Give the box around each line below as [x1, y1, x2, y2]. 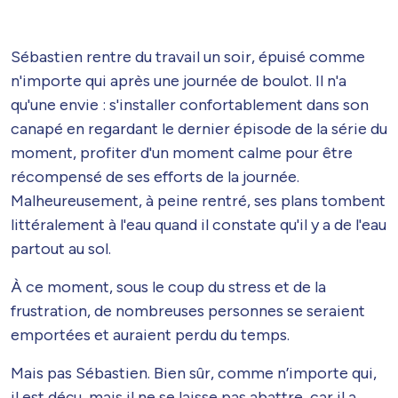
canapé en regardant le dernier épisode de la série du [11, 118, 387, 139]
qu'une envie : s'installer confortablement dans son [11, 94, 369, 115]
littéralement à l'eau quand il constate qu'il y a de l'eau [11, 214, 386, 235]
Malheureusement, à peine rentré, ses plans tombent [11, 190, 386, 211]
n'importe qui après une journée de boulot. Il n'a [11, 70, 346, 91]
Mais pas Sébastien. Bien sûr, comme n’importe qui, [11, 362, 377, 383]
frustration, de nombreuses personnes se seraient [11, 300, 365, 321]
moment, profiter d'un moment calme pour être [11, 142, 353, 163]
